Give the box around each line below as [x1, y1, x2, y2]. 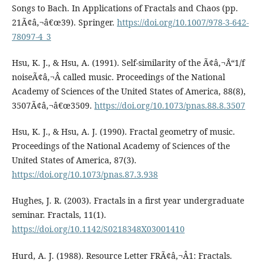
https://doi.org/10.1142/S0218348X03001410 [11, 223, 185, 235]
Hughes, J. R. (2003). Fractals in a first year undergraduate [11, 195, 244, 207]
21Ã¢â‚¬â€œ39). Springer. [11, 17, 117, 28]
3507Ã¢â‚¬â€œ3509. [11, 100, 94, 112]
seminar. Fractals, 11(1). [11, 209, 106, 221]
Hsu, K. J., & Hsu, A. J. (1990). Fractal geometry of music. [11, 126, 235, 138]
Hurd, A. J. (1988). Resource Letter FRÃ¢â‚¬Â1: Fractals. [11, 249, 232, 261]
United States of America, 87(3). [11, 154, 137, 166]
